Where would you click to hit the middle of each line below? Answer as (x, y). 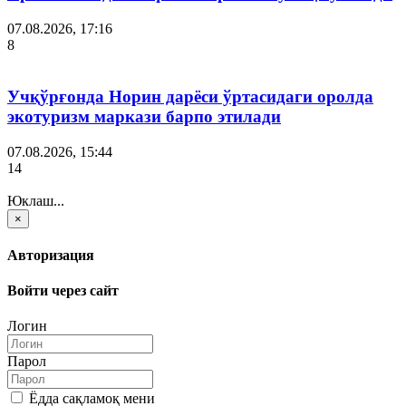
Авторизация (51, 255)
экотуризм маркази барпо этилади (144, 116)
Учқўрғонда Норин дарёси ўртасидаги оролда (190, 96)
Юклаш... (36, 200)
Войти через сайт (63, 291)
